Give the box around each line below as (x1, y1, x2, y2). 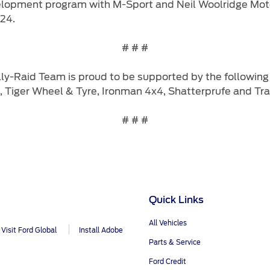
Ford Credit (149, 257, 186, 266)
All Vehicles (149, 218, 187, 227)
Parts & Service (149, 237, 201, 246)
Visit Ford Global (1, 225, 57, 234)
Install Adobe (79, 225, 123, 234)
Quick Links (149, 195, 204, 206)
